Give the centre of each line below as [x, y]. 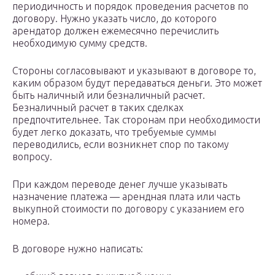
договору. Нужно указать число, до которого [114, 19]
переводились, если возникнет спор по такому [121, 145]
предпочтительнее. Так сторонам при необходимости [136, 120]
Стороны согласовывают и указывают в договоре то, [134, 71]
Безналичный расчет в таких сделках [98, 108]
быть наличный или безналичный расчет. [109, 95]
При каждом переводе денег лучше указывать [120, 184]
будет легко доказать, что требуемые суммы [114, 132]
